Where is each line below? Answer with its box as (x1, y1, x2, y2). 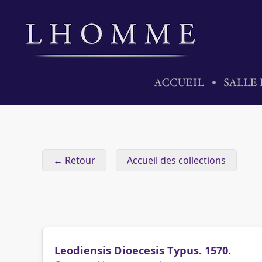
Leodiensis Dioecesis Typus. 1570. (54, 243, 231, 257)
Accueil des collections (127, 154, 226, 167)
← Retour (53, 154, 95, 167)
